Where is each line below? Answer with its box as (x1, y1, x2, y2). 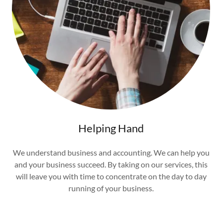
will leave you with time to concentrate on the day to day (15, 171, 207, 181)
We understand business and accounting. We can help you (12, 148, 210, 158)
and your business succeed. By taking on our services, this (14, 160, 208, 169)
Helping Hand (78, 121, 144, 135)
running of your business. (68, 183, 154, 193)
